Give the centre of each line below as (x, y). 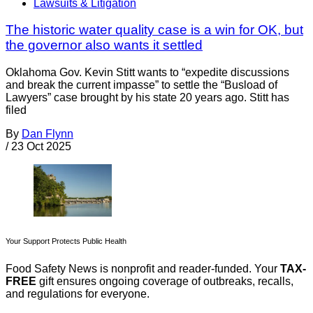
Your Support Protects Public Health (66, 241)
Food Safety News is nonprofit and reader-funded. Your (143, 268)
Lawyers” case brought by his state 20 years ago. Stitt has (147, 98)
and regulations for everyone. (78, 293)
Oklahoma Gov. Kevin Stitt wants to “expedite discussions (147, 73)
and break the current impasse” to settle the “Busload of (141, 85)
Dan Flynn (48, 134)
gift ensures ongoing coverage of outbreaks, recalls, (165, 281)
